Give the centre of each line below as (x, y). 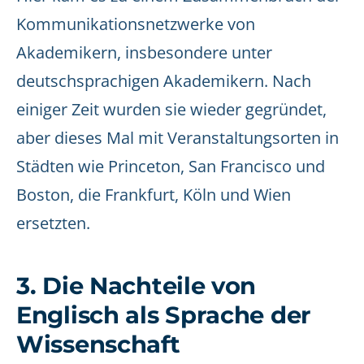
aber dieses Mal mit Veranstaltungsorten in (178, 138)
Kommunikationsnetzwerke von (136, 24)
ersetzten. (53, 223)
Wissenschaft (98, 344)
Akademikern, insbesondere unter (144, 52)
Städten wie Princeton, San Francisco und (171, 166)
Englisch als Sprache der (164, 315)
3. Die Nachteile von (136, 286)
